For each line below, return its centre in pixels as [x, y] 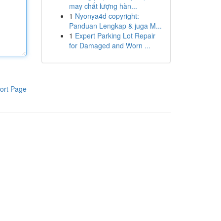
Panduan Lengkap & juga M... [115, 26]
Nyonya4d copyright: [107, 16]
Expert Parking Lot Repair [115, 36]
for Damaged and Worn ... [110, 45]
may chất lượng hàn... [103, 6]
